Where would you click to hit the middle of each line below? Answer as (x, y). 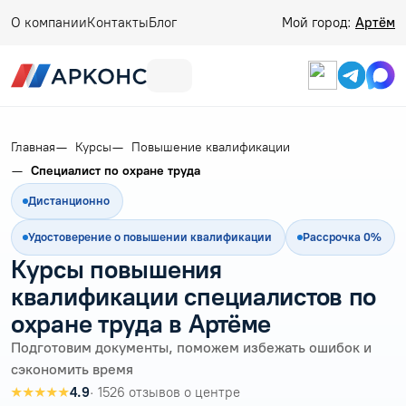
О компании (49, 23)
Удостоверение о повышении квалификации (150, 237)
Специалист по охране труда (116, 170)
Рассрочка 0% (342, 237)
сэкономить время (72, 369)
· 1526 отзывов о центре (165, 392)
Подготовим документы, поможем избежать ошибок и (191, 347)
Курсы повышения (116, 269)
